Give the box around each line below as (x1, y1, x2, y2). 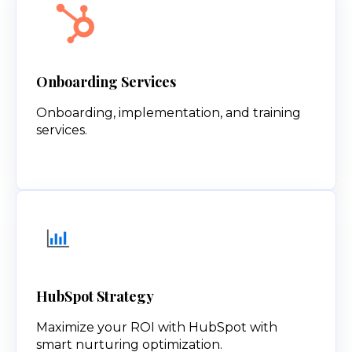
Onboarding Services (36, 71, 176, 91)
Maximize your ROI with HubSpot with (36, 319, 277, 335)
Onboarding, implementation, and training (36, 104, 301, 120)
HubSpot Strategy (36, 286, 154, 306)
